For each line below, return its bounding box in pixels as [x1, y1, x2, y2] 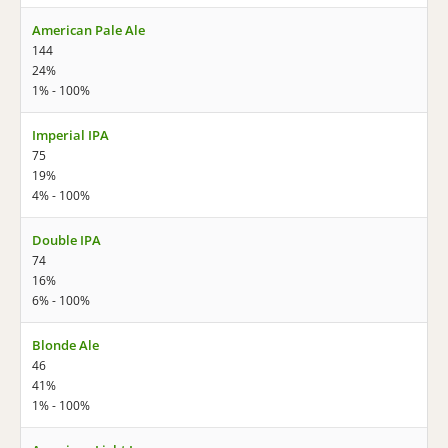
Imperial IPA [32, 126, 109, 144]
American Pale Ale [32, 21, 145, 39]
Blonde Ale [32, 336, 99, 354]
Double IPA [32, 231, 101, 249]
